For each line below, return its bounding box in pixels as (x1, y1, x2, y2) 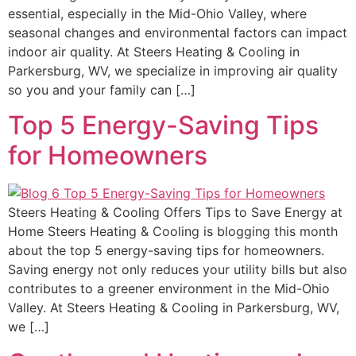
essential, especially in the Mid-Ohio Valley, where (8, 5, 307, 21)
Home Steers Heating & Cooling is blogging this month (8, 223, 338, 240)
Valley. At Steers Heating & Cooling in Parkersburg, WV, (8, 300, 339, 316)
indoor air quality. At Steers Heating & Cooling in (8, 43, 300, 60)
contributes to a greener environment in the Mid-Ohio (8, 281, 330, 297)
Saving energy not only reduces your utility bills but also (8, 261, 347, 278)
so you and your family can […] (8, 81, 195, 98)
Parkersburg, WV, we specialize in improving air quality (8, 62, 338, 79)
